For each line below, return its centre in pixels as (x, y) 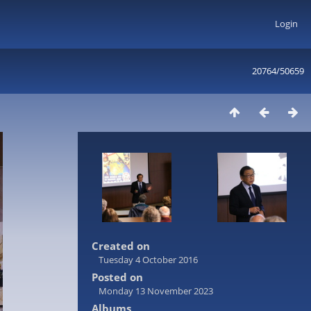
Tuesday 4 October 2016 (148, 260)
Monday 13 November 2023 (156, 291)
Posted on (117, 277)
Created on (121, 246)
